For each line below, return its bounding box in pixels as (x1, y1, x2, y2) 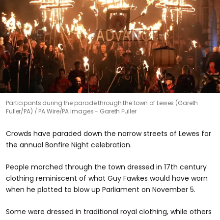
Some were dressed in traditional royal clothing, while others (6, 207, 212, 217)
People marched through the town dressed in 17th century (6, 162, 207, 172)
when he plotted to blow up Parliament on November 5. (6, 185, 195, 194)
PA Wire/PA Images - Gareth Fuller (38, 107, 137, 115)
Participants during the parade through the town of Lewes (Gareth (6, 99, 198, 107)
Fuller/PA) (6, 107, 34, 115)
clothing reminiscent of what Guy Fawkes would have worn (6, 173, 208, 183)
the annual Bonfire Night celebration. (6, 140, 132, 150)
